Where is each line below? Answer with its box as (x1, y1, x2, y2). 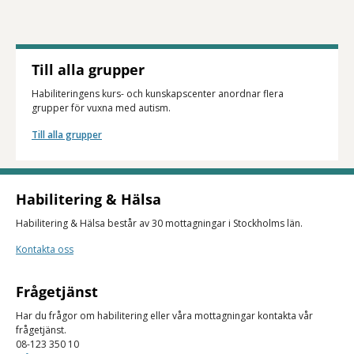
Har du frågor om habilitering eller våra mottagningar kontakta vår (16, 309, 313, 322)
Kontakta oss (16, 243, 73, 256)
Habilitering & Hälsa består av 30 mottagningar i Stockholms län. (16, 217, 305, 230)
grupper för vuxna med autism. (32, 101, 171, 115)
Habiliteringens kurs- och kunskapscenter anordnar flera (32, 87, 284, 100)
